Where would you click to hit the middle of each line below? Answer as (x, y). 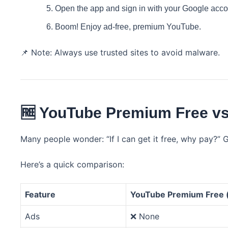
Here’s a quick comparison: (72, 165)
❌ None (145, 217)
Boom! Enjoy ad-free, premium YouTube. (128, 27)
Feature (40, 195)
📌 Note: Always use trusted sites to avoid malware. (120, 53)
